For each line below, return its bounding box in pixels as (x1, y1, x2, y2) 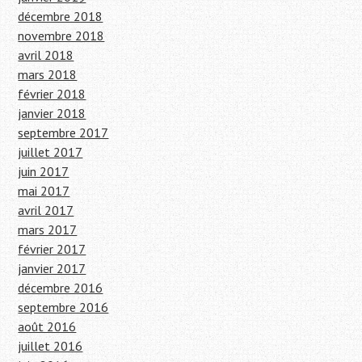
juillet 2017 (18, 144, 83, 161)
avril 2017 (18, 202, 74, 219)
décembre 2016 (18, 280, 103, 297)
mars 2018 (18, 66, 78, 83)
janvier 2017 (18, 260, 86, 277)
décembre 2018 (18, 8, 103, 25)
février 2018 (18, 86, 86, 103)
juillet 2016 (18, 338, 83, 355)
